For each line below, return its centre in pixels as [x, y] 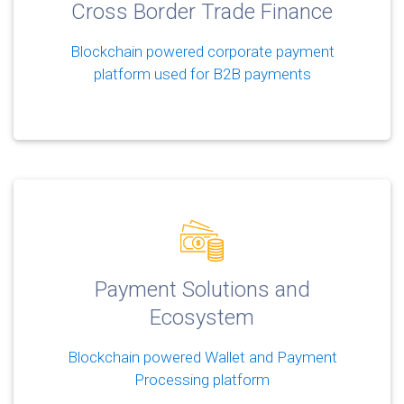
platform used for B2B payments [202, 73]
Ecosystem [202, 317]
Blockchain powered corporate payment [202, 51]
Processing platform [202, 379]
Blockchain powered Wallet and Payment [202, 357]
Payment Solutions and [202, 289]
